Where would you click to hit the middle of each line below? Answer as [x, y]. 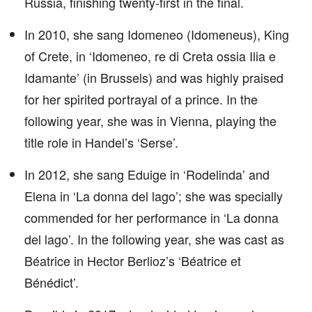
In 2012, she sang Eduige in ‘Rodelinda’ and [147, 174]
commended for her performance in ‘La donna [151, 217]
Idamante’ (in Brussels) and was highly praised [154, 77]
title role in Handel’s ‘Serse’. [101, 142]
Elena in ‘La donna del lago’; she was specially [154, 196]
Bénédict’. [52, 282]
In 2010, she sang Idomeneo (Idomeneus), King [157, 34]
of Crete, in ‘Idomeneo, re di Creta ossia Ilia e [150, 56]
